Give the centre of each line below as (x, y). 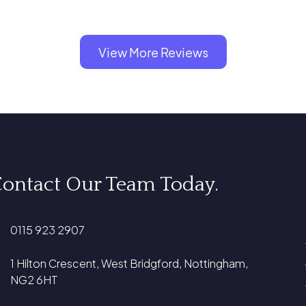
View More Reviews (153, 52)
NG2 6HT (34, 279)
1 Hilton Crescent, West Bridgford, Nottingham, (129, 263)
